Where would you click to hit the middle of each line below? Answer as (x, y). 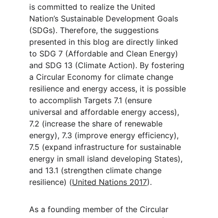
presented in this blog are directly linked (105, 42)
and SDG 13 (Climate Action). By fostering (108, 65)
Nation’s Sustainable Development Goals (105, 18)
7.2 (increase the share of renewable (97, 124)
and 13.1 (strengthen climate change (97, 170)
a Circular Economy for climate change (102, 77)
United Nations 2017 (109, 182)
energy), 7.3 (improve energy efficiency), (105, 135)
